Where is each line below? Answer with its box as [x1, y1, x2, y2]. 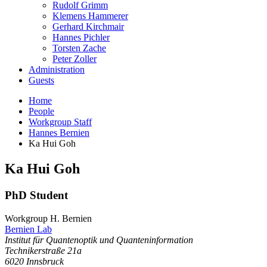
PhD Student [5, 188, 68, 201]
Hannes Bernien [29, 128, 89, 138]
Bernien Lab [5, 223, 52, 234]
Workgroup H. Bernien [5, 213, 92, 223]
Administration [29, 64, 85, 75]
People [29, 106, 54, 117]
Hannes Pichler [52, 32, 110, 43]
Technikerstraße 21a [5, 245, 82, 256]
